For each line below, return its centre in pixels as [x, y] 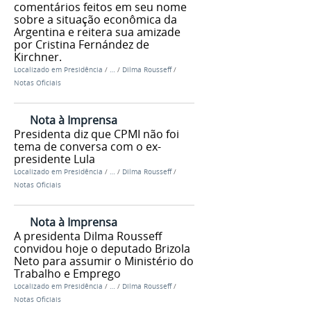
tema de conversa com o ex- [87, 146]
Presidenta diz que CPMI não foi [96, 134]
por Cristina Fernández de [82, 45]
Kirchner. [38, 57]
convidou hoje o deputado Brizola [102, 248]
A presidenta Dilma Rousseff [88, 236]
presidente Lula [54, 159]
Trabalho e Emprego [67, 273]
